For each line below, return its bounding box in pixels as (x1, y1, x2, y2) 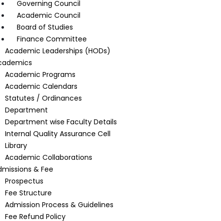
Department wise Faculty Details (4, 117, 117, 127)
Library (4, 141, 27, 150)
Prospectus (4, 176, 43, 186)
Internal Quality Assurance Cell (4, 129, 110, 139)
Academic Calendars (4, 81, 77, 91)
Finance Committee (16, 34, 87, 44)
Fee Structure (4, 188, 52, 198)
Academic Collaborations (4, 152, 92, 162)
